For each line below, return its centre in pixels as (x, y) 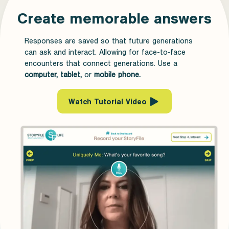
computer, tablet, (53, 75)
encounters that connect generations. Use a (101, 63)
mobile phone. (117, 75)
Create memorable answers (114, 18)
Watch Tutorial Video (107, 102)
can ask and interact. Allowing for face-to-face (105, 52)
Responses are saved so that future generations (109, 41)
